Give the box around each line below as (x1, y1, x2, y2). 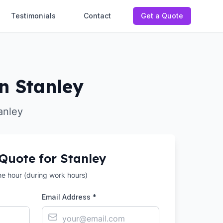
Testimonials (11, 11, 56, 20)
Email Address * (42, 193, 97, 201)
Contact (84, 11, 111, 20)
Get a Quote (141, 11, 183, 20)
